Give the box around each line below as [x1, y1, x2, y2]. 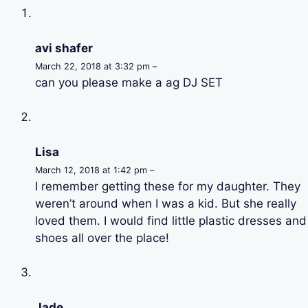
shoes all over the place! [35, 230, 169, 245]
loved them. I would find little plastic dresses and [35, 213, 307, 228]
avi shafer [35, 41, 93, 55]
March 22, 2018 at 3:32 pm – [35, 60, 157, 71]
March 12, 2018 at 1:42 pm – [35, 164, 154, 175]
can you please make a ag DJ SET [35, 75, 223, 89]
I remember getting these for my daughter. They [35, 179, 300, 193]
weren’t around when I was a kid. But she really [35, 196, 296, 210]
